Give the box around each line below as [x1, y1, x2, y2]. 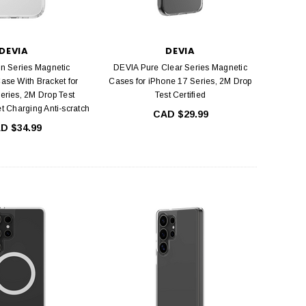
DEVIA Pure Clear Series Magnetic [113, 62, 247, 72]
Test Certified [154, 89, 206, 100]
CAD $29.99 [152, 108, 208, 120]
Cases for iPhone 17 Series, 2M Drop [109, 76, 252, 86]
